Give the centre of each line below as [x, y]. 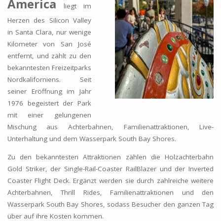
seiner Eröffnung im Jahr [49, 91]
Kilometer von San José [49, 44]
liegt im [78, 6]
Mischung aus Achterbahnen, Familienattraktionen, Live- [110, 127]
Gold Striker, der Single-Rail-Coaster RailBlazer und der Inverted [110, 169]
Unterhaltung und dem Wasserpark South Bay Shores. [92, 138]
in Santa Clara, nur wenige [49, 32]
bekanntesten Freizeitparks [49, 67]
